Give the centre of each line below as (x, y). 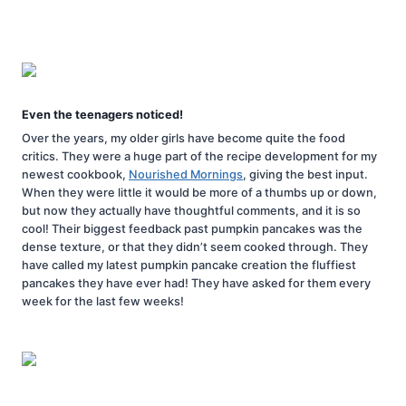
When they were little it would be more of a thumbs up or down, (199, 192)
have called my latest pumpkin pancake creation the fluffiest (189, 265)
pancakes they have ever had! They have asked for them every (196, 283)
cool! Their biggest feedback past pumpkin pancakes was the (192, 228)
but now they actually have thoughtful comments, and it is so (191, 210)
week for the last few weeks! (103, 301)
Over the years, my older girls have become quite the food (184, 138)
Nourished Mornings (186, 174)
